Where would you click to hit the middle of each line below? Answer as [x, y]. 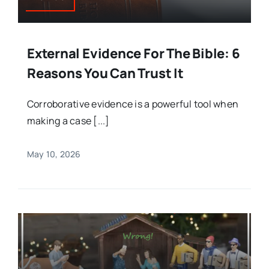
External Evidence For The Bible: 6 [133, 54]
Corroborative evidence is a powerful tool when [133, 104]
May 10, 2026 [54, 154]
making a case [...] [68, 121]
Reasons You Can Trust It [105, 74]
